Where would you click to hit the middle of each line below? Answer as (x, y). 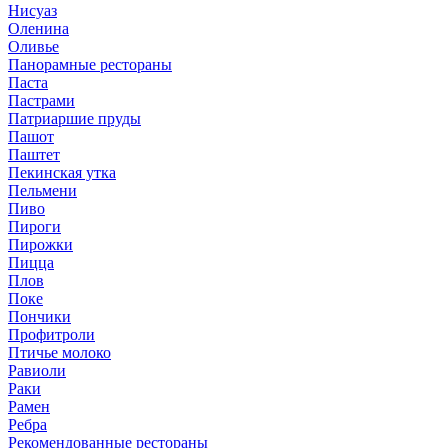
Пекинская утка (62, 172)
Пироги (34, 226)
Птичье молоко (59, 352)
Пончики (39, 316)
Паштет (34, 154)
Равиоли (37, 370)
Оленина (38, 28)
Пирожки (40, 244)
